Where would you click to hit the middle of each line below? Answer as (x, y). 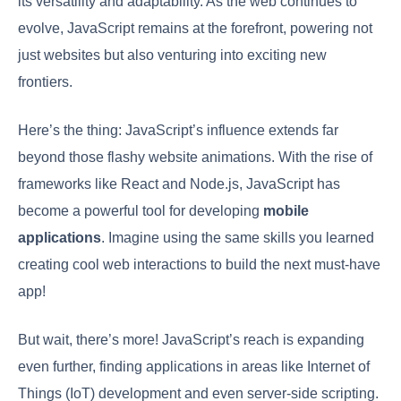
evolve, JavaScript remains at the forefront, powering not (195, 28)
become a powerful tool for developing (141, 210)
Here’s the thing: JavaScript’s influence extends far (178, 130)
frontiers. (45, 81)
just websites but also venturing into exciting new (172, 55)
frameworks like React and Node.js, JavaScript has (179, 183)
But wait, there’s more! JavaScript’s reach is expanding (191, 339)
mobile (286, 210)
